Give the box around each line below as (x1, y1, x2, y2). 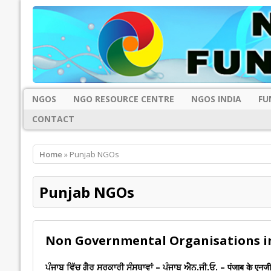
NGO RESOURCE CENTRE (73, 93, 174, 105)
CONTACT (31, 113, 74, 125)
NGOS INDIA (191, 93, 241, 105)
